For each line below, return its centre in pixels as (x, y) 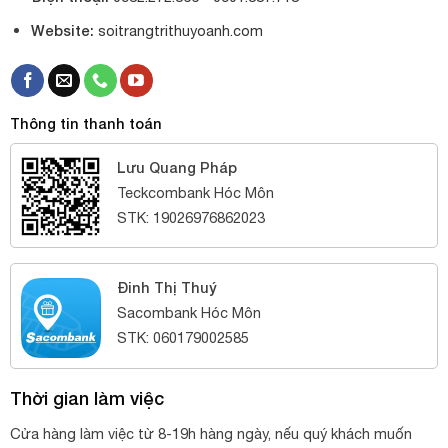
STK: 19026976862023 (190, 218)
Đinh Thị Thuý (166, 288)
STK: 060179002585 (182, 338)
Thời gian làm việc (86, 397)
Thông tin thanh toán (85, 124)
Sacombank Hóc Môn (188, 313)
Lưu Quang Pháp (176, 168)
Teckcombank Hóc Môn (195, 193)
